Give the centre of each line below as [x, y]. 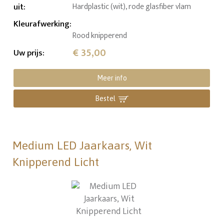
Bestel [105, 98]
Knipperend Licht [56, 162]
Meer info [112, 78]
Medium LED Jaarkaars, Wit [82, 145]
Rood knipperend [100, 35]
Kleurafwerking [42, 24]
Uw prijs [28, 53]
